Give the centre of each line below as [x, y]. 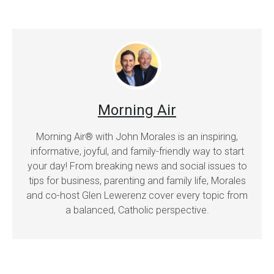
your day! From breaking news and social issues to [137, 166]
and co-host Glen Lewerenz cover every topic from [137, 195]
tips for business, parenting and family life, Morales [137, 180]
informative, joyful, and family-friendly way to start [137, 151]
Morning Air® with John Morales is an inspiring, [137, 136]
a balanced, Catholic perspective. [137, 210]
